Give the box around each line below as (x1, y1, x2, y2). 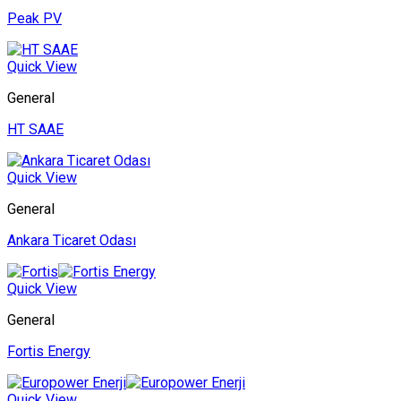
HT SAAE (7, 121, 64, 139)
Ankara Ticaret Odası (7, 232, 136, 250)
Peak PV (7, 10, 62, 28)
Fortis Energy (7, 343, 90, 361)
